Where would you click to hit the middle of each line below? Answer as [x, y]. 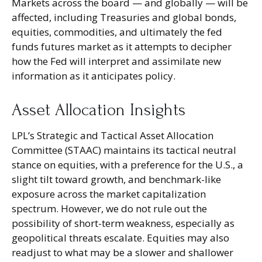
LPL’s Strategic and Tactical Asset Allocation [113, 135]
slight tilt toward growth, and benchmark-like [116, 179]
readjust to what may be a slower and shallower [123, 252]
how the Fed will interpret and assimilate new [116, 61]
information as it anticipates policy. [94, 75]
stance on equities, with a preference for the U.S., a [127, 164]
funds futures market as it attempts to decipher [122, 46]
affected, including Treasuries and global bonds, [124, 17]
